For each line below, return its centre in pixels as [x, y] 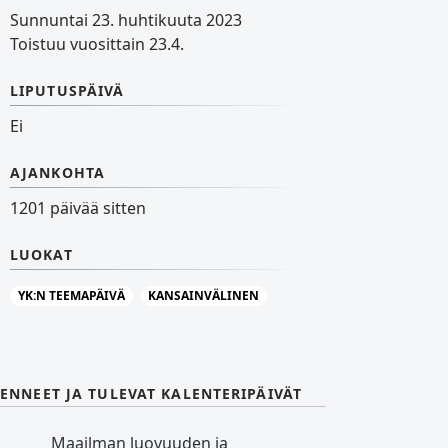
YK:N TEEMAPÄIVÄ [71, 296]
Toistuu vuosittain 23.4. [97, 44]
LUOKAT [41, 254]
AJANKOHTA [58, 172]
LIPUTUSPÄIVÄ [67, 90]
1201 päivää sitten [78, 208]
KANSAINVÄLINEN [204, 296]
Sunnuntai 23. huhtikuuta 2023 [126, 20]
